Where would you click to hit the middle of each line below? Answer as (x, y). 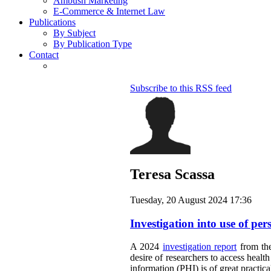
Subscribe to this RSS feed (181, 88)
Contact (44, 55)
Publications (52, 22)
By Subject (74, 33)
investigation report (200, 247)
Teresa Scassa (172, 175)
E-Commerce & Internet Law (109, 11)
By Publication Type (93, 44)
